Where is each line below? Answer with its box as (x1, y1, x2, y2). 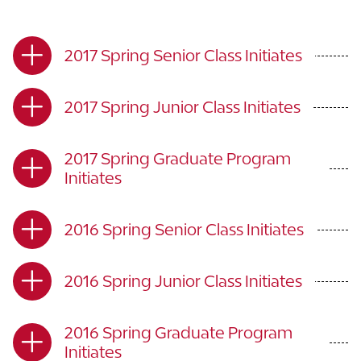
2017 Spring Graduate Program (64, 149, 291, 168)
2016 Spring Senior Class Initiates (64, 220, 304, 239)
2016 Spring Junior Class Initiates (64, 272, 302, 290)
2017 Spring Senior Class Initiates (64, 46, 302, 64)
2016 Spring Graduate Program (64, 323, 293, 342)
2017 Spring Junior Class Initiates (64, 98, 301, 116)
